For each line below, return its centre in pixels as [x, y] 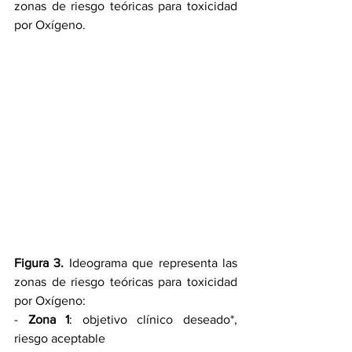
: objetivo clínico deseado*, [154, 319]
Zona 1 [49, 319]
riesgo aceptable [60, 338]
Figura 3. [39, 262]
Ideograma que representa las [151, 262]
